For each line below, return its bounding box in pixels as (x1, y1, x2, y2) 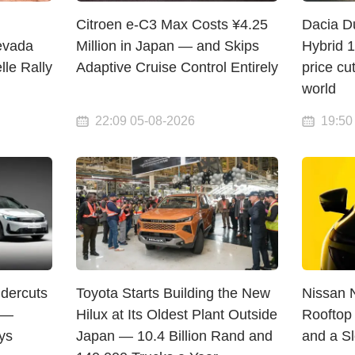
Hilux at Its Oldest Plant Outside (76, 307, 278, 323)
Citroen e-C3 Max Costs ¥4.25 (76, 17, 269, 33)
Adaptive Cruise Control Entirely (76, 59, 279, 76)
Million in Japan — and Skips (76, 38, 260, 55)
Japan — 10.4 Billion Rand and (76, 328, 273, 345)
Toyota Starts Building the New (76, 285, 271, 302)
